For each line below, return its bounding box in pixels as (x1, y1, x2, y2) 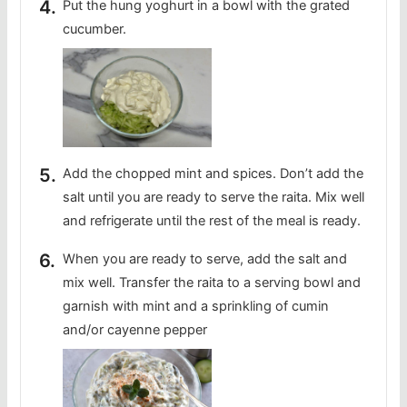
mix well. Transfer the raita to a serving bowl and (63, 274, 362, 292)
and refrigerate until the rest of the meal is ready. (63, 213, 362, 230)
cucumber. (63, 21, 127, 38)
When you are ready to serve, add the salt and (63, 251, 348, 268)
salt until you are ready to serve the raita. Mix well (63, 189, 365, 206)
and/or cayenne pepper (63, 322, 208, 339)
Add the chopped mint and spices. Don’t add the (63, 165, 364, 183)
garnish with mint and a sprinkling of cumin (63, 298, 330, 315)
